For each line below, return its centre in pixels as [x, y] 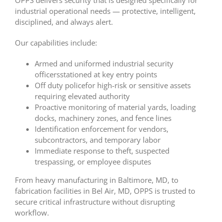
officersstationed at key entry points [96, 75]
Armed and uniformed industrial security [104, 64]
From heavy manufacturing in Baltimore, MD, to [97, 180]
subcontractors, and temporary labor [98, 140]
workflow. [32, 213]
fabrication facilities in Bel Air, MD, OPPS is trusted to [105, 191]
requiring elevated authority [82, 96]
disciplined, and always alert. [64, 22]
